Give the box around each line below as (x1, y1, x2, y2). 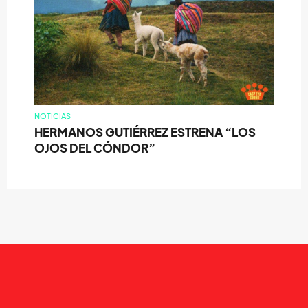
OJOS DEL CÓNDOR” (34, 141, 155, 156)
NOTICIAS (34, 111, 71, 122)
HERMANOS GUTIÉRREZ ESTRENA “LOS (34, 125, 256, 140)
